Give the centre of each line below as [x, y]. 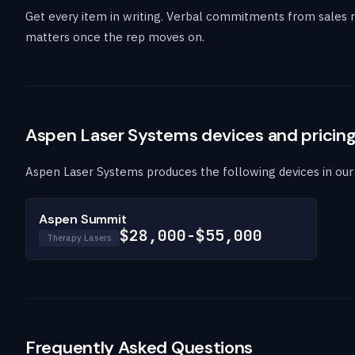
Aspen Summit [83, 219]
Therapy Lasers [79, 237]
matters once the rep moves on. [115, 36]
